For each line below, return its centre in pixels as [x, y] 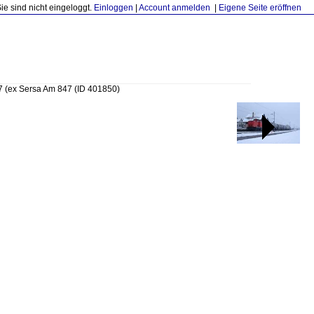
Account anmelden [175, 8]
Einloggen [114, 8]
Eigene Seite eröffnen [260, 8]
